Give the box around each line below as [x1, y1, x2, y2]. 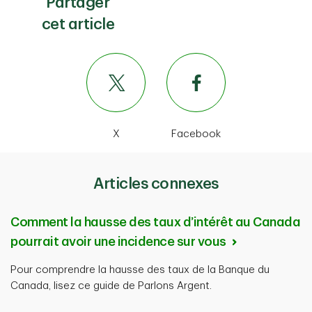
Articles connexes [93, 176, 219, 192]
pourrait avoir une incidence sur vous [10, 235, 228, 248]
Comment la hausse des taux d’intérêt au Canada [10, 216, 300, 228]
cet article [41, 17, 115, 32]
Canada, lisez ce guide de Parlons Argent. [10, 281, 212, 291]
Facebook [171, 129, 221, 139]
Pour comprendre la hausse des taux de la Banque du [10, 265, 270, 275]
